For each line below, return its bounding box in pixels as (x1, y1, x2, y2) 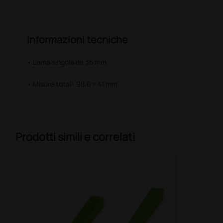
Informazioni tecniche (27, 32, 128, 46)
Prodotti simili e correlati (15, 129, 135, 144)
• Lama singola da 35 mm (27, 57, 107, 67)
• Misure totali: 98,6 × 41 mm (27, 79, 118, 89)
